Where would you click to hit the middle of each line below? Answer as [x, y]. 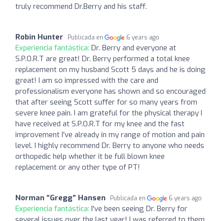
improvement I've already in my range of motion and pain [110, 134]
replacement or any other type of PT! [78, 167]
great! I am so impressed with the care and [87, 80]
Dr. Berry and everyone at [134, 48]
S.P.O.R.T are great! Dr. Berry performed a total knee [103, 58]
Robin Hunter [39, 37]
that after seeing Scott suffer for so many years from [106, 102]
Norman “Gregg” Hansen [60, 198]
